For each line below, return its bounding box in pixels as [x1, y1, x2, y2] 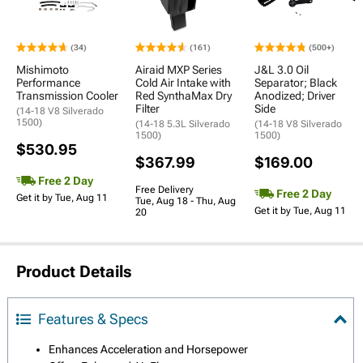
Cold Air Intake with [135, 76, 231, 89]
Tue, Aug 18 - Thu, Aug [135, 195, 236, 207]
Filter [135, 102, 160, 115]
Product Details [16, 262, 132, 281]
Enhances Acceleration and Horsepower [49, 343, 248, 356]
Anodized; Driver [254, 89, 335, 102]
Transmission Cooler [16, 89, 118, 102]
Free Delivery [135, 184, 194, 195]
